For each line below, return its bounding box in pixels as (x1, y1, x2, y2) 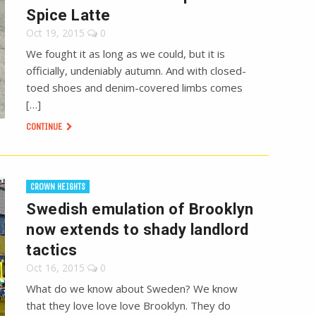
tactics (26, 241, 78, 260)
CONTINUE (26, 121, 65, 133)
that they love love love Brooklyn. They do (26, 298, 231, 313)
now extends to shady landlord (26, 221, 249, 239)
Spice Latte (26, 6, 111, 25)
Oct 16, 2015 (26, 261, 85, 275)
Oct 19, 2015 (26, 26, 85, 40)
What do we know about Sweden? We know (26, 281, 238, 296)
